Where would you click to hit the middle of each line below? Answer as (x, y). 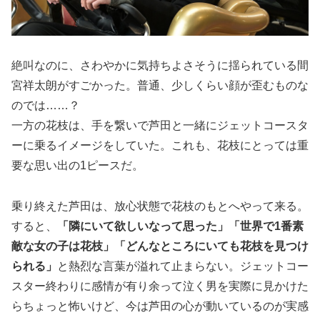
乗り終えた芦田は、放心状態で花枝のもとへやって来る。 (160, 206)
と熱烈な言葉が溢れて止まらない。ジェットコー (183, 266)
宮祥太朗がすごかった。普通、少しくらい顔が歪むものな (160, 86)
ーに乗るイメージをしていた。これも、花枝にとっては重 (160, 146)
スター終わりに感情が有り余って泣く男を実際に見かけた (160, 286)
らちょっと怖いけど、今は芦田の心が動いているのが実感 (160, 306)
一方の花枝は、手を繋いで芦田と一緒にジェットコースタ (160, 126)
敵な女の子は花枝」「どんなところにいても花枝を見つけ (160, 246)
